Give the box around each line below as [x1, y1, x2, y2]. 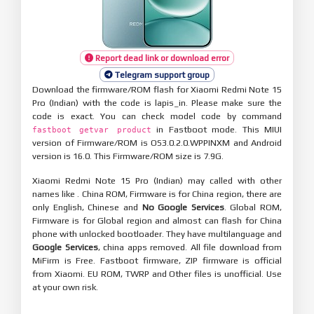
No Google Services [142, 201, 224, 212]
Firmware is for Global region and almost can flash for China [32, 214, 282, 226]
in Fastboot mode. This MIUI [151, 123, 282, 135]
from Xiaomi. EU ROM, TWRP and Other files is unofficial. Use [32, 268, 282, 279]
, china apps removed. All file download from [97, 241, 282, 252]
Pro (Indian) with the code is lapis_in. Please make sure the [32, 97, 282, 108]
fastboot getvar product [32, 125, 151, 135]
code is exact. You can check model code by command [32, 110, 282, 121]
